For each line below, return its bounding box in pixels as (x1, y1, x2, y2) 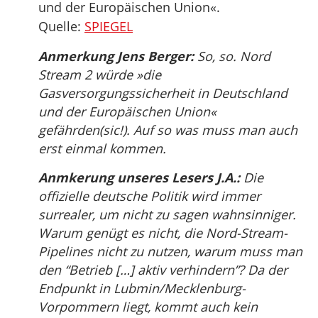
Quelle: (38, 18, 84, 35)
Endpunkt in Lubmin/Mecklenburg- (38, 280, 246, 297)
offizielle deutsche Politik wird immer (38, 187, 261, 204)
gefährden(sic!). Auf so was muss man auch (38, 121, 297, 138)
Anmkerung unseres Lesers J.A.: (38, 169, 240, 186)
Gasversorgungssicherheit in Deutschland (38, 84, 287, 102)
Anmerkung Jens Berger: (38, 48, 194, 65)
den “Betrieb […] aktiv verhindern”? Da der (38, 261, 287, 278)
